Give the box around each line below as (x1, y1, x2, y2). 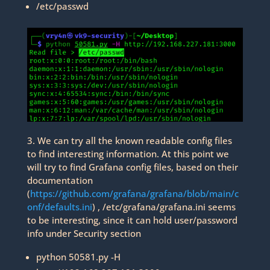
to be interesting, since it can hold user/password (27, 214, 237, 227)
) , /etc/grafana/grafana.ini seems (92, 201, 236, 213)
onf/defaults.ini (27, 201, 92, 213)
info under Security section (27, 227, 141, 240)
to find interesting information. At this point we (27, 148, 229, 160)
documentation (27, 174, 93, 187)
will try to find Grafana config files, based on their (27, 161, 238, 174)
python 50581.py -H (36, 251, 121, 263)
